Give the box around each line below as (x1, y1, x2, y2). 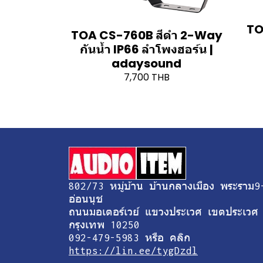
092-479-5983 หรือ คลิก (69, 231, 190, 244)
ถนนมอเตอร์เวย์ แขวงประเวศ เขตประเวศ (69, 205, 258, 218)
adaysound (112, 55, 182, 72)
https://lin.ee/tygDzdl (69, 244, 198, 257)
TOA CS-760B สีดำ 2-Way (70, 26, 222, 43)
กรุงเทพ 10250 (69, 218, 140, 231)
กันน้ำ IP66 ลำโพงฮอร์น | (80, 41, 214, 58)
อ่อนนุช (69, 193, 103, 205)
